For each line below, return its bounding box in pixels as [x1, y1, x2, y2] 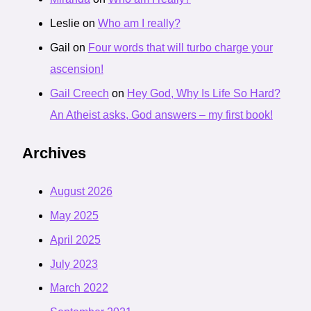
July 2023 [49, 258, 98, 270]
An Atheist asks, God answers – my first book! [49, 108, 273, 121]
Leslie [49, 17, 80, 29]
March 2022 [49, 282, 108, 294]
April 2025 [49, 233, 101, 246]
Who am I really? [97, 17, 180, 29]
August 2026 [49, 185, 112, 197]
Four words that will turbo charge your [87, 41, 273, 53]
